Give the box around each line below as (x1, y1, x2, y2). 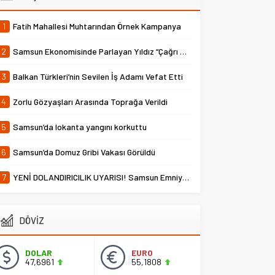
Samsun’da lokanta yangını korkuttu (13, 122, 147, 132)
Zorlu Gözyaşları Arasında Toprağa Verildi (13, 96, 168, 107)
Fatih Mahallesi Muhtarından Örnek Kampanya (13, 21, 182, 31)
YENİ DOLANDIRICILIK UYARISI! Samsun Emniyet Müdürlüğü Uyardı (13, 172, 183, 182)
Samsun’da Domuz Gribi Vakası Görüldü (13, 147, 156, 157)
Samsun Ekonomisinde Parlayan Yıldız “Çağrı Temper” (13, 46, 180, 56)
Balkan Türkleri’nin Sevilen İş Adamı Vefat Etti (13, 71, 184, 82)
